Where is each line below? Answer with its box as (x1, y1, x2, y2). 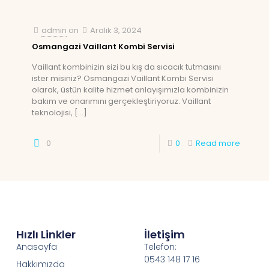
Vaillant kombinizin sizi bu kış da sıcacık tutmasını (32, 61, 221, 73)
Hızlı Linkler (16, 226, 76, 242)
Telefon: (144, 240, 177, 253)
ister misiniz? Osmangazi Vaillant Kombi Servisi (32, 73, 214, 84)
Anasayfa (16, 240, 57, 253)
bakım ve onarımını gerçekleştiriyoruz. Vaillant (32, 95, 211, 107)
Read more (196, 138, 240, 149)
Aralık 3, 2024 (90, 25, 142, 36)
